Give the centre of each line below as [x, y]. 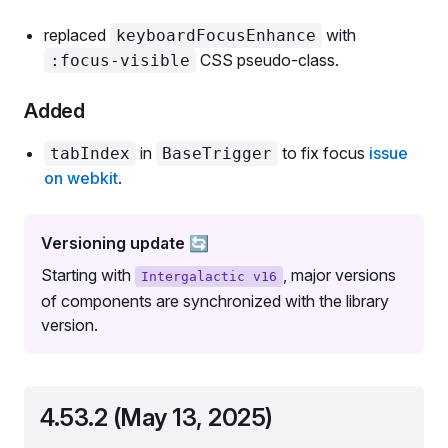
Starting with [88, 275]
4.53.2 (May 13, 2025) [156, 417]
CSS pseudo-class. [267, 60]
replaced [77, 35]
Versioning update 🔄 [125, 243]
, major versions [339, 275]
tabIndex [90, 153]
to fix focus [323, 153]
